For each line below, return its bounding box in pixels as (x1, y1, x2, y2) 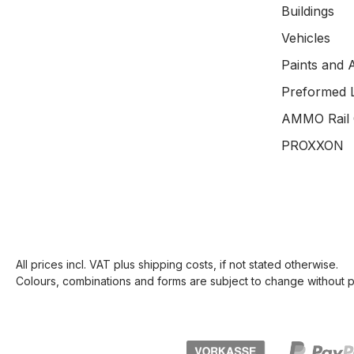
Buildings (281, 3, 334, 19)
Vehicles (281, 30, 330, 46)
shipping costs (138, 258, 213, 272)
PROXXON (281, 137, 344, 153)
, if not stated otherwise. (213, 258, 338, 272)
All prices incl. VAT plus (16, 258, 138, 272)
